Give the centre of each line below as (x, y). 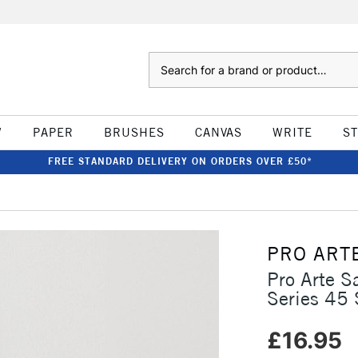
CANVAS (218, 132)
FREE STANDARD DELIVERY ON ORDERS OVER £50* (180, 161)
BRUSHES (134, 132)
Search (164, 60)
